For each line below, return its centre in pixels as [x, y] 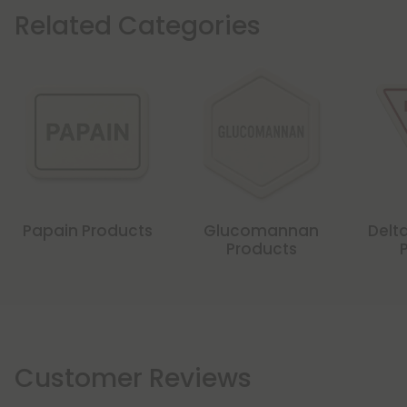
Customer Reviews [133, 379]
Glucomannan [261, 231]
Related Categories [138, 26]
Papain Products [88, 231]
